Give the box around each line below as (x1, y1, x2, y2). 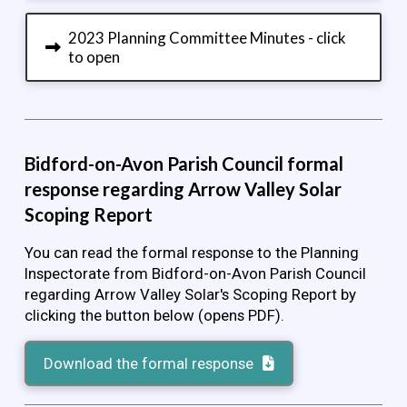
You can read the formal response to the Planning (24, 243, 359, 262)
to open (68, 47, 121, 67)
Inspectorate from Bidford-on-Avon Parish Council (24, 263, 366, 283)
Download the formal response (44, 353, 254, 372)
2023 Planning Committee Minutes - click (68, 28, 347, 48)
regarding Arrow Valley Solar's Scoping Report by (24, 284, 356, 303)
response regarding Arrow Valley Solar (24, 177, 342, 200)
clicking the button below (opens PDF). (24, 305, 284, 324)
